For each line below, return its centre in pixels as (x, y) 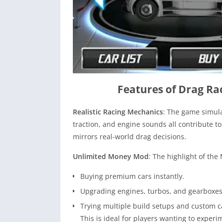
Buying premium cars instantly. (132, 176)
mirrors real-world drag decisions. (130, 137)
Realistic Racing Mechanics (118, 112)
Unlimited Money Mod (111, 157)
